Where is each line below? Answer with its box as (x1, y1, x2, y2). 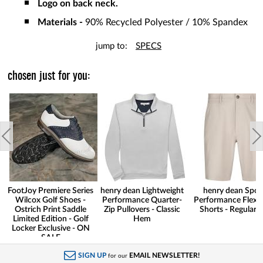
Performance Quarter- (102, 196, 182, 205)
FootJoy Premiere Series (8, 187, 93, 195)
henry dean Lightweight (100, 187, 184, 195)
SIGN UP (77, 252, 106, 259)
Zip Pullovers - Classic (104, 205, 180, 214)
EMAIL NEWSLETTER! (129, 252, 200, 259)
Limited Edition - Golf (12, 215, 89, 224)
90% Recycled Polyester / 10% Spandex (85, 18, 248, 28)
